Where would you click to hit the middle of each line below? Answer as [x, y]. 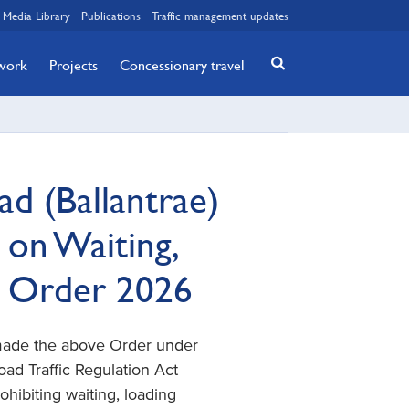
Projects [73, 65]
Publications [111, 16]
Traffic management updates [220, 16]
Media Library [37, 16]
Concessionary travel [182, 65]
